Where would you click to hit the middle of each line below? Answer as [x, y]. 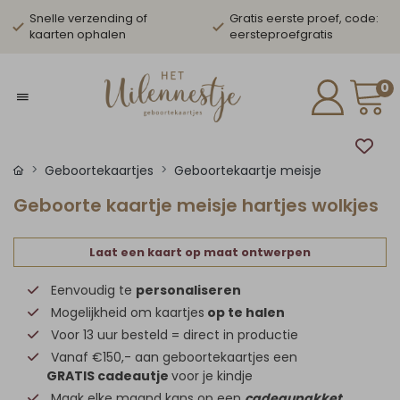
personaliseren [188, 290]
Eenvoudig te [93, 290]
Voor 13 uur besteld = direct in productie [175, 335]
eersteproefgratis [281, 34]
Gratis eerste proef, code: [304, 18]
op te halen [246, 312]
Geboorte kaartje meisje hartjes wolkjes [196, 205]
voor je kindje [212, 376]
